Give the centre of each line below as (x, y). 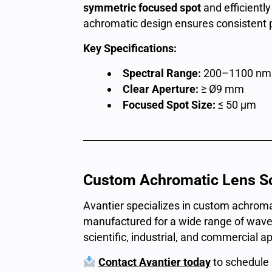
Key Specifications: (130, 48)
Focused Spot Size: (169, 105)
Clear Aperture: (161, 89)
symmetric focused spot (142, 8)
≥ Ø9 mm (221, 89)
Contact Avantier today (154, 262)
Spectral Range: (162, 73)
